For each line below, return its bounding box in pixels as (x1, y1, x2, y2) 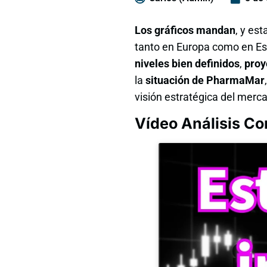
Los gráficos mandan (135, 24, 235, 37)
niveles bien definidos (135, 57, 240, 70)
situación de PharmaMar (145, 74, 265, 87)
